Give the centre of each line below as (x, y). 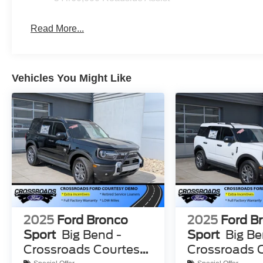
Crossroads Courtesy (85, 250)
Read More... (58, 29)
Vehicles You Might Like (72, 78)
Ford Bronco (92, 220)
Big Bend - (92, 235)
